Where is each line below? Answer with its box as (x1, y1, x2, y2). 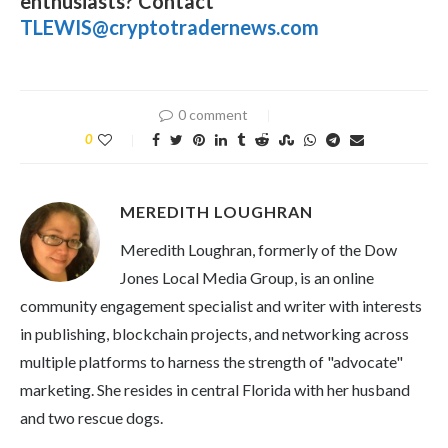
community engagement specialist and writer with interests (20, 295, 422, 315)
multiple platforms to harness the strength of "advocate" (20, 351, 403, 371)
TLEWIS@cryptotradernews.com (20, 14, 319, 39)
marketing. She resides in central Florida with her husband (20, 379, 410, 399)
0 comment (178, 105, 248, 123)
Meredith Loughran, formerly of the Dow (120, 239, 397, 259)
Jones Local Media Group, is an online (120, 267, 374, 287)
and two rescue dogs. (20, 407, 163, 427)
